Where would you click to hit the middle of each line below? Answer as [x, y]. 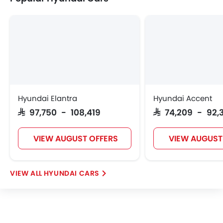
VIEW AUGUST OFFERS [75, 139]
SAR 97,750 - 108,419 [59, 112]
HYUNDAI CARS [72, 173]
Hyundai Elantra [48, 98]
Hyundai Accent [183, 98]
